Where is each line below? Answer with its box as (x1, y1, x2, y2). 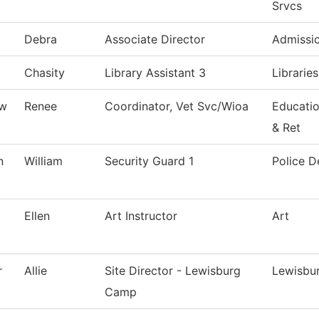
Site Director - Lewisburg (105, 263, 241, 278)
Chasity (24, 66, 65, 80)
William (24, 154, 63, 169)
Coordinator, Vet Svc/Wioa (105, 99, 249, 114)
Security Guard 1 (105, 154, 194, 169)
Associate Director (105, 32, 205, 47)
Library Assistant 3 (105, 66, 206, 80)
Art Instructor (105, 209, 177, 224)
